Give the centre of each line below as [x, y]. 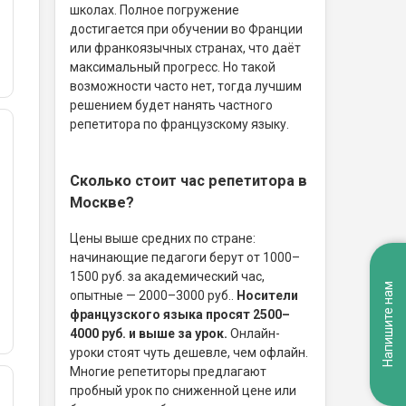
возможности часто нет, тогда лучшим [186, 87]
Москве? [102, 203]
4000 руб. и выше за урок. [149, 333]
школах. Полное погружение [155, 10]
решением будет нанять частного [171, 106]
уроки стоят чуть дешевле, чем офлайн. [189, 352]
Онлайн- [254, 333]
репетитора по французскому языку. [179, 125]
